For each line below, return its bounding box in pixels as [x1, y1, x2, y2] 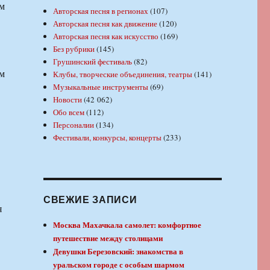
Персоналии [53, 119, 95, 131]
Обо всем [53, 107, 85, 118]
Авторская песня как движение [53, 18, 158, 30]
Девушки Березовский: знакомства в [53, 245, 184, 257]
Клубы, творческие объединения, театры [53, 69, 193, 80]
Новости [53, 94, 83, 105]
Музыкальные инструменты [53, 81, 149, 93]
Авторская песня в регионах [53, 5, 149, 17]
